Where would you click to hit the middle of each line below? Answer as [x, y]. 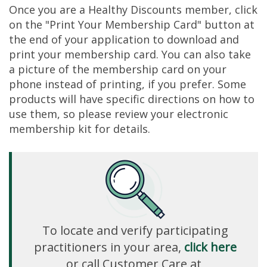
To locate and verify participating [135, 231]
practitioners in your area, [109, 247]
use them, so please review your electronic [119, 114]
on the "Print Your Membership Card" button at [132, 25]
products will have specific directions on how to [132, 99]
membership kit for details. [80, 129]
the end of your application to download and [124, 40]
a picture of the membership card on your [118, 69]
